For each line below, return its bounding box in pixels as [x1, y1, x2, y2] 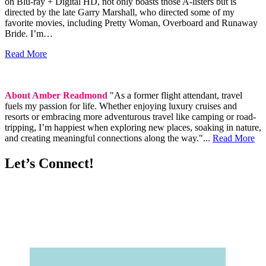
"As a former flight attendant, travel [110, 90, 242, 100]
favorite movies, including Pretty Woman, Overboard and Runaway [5, 17, 258, 28]
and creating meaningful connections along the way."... [5, 132, 213, 143]
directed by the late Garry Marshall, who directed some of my [5, 7, 235, 17]
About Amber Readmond [5, 90, 110, 100]
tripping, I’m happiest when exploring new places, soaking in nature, [5, 122, 261, 132]
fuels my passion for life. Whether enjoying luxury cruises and [5, 100, 237, 111]
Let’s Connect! [5, 155, 94, 171]
